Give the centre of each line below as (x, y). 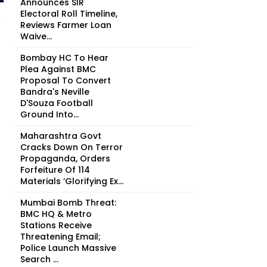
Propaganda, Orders (65, 159)
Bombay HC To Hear (64, 58)
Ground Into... (49, 114)
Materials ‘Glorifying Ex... (72, 181)
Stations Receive (56, 225)
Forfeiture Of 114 (55, 170)
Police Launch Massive (68, 248)
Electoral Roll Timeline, (69, 14)
